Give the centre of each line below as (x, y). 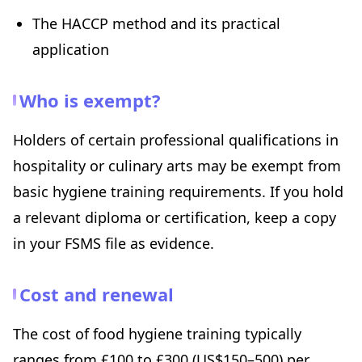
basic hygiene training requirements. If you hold (178, 192)
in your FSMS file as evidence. (114, 244)
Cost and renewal (97, 295)
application (71, 50)
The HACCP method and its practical (156, 24)
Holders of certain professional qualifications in (176, 140)
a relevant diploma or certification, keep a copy (175, 218)
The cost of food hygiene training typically (157, 334)
